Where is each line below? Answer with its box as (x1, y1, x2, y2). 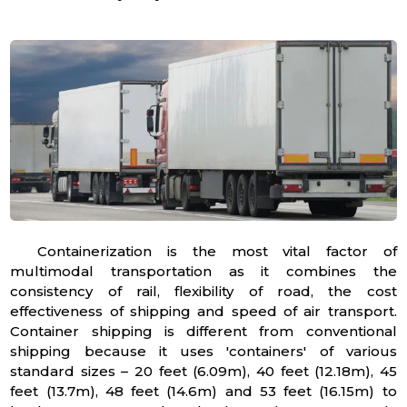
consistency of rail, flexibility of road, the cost (10, 282, 397, 300)
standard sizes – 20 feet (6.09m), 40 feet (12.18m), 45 (10, 362, 397, 380)
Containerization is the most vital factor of (37, 242, 397, 260)
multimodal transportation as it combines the (10, 262, 397, 280)
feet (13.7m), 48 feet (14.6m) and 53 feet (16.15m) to (10, 382, 397, 400)
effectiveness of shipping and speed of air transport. (10, 302, 397, 320)
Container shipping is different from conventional (10, 322, 397, 340)
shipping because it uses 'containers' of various (10, 342, 397, 360)
